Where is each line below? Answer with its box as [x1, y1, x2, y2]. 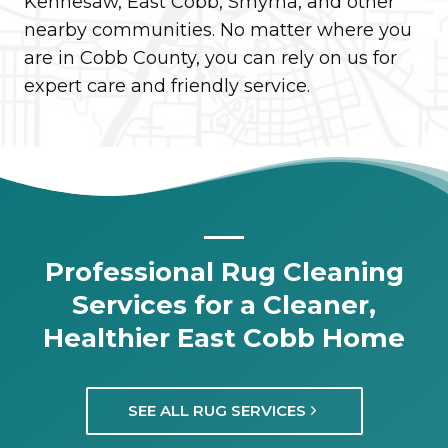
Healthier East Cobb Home [43, 321, 405, 354]
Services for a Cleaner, [72, 288, 376, 321]
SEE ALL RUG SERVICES [127, 400, 306, 420]
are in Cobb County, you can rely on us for [24, 46, 397, 69]
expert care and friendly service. [24, 74, 310, 97]
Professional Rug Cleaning [44, 255, 404, 288]
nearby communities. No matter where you [24, 18, 412, 41]
